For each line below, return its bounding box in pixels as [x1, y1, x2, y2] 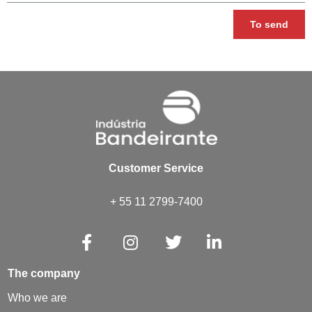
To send [250, 18, 288, 30]
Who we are [8, 291, 67, 304]
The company [8, 267, 80, 279]
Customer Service [109, 162, 203, 174]
